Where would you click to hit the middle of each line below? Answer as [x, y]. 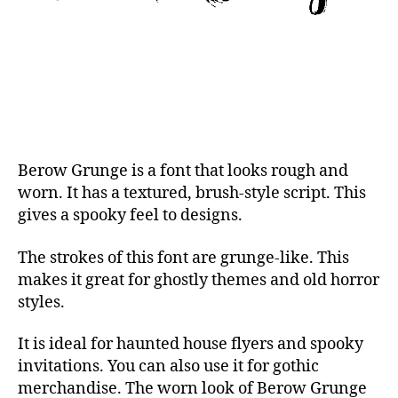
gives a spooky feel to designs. [130, 215]
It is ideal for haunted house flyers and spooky [191, 344]
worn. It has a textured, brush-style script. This [192, 193]
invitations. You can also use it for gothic [168, 366]
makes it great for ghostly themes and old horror [199, 280]
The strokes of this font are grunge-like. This [183, 258]
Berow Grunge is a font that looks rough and [183, 171]
